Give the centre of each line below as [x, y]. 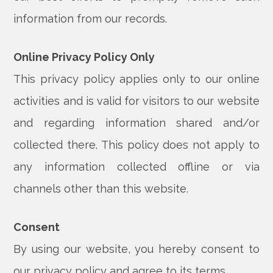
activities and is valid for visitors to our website [136, 101]
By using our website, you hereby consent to [136, 249]
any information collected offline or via [136, 167]
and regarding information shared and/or [136, 123]
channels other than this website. [101, 189]
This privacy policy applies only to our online [136, 79]
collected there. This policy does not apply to [136, 145]
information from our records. [90, 19]
